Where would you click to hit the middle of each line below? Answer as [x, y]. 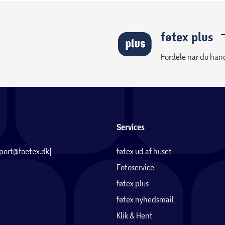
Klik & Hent [135, 215]
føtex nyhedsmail [145, 199]
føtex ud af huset [144, 151]
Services [131, 127]
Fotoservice [135, 167]
